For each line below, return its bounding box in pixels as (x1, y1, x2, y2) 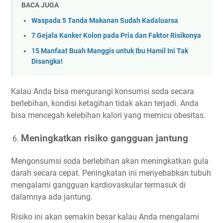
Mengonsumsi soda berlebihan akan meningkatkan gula (11, 156, 209, 166)
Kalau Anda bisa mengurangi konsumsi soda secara (11, 87, 194, 97)
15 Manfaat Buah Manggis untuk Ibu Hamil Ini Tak (31, 46, 188, 55)
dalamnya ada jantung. (11, 192, 93, 202)
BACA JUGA (21, 1, 59, 9)
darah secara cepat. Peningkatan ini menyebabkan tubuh (11, 168, 211, 178)
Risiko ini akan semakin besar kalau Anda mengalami (11, 212, 199, 222)
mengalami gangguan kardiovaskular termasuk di (11, 180, 186, 190)
